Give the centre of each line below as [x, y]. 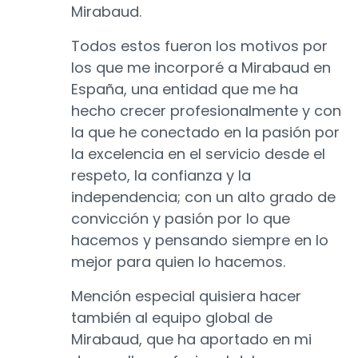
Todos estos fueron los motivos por [199, 46]
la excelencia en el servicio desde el [198, 154]
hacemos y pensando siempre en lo [200, 241]
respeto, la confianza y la [161, 176]
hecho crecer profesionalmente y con [206, 111]
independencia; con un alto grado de [203, 197]
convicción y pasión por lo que [181, 219]
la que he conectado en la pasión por [205, 133]
